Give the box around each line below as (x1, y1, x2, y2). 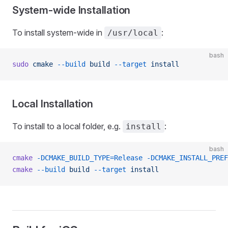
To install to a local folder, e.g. (12, 121, 123, 131)
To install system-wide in (12, 27, 104, 38)
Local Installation (12, 98, 93, 110)
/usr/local (107, 28, 158, 38)
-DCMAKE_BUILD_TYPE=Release (33, 154, 142, 162)
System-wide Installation (12, 4, 131, 16)
